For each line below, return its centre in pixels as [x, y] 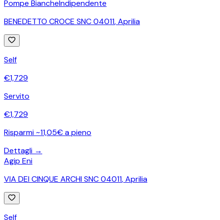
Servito [17, 96]
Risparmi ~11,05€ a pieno [48, 132]
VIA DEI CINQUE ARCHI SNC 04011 [63, 179]
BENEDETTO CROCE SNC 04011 [59, 21]
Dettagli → [23, 150]
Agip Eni [18, 161]
